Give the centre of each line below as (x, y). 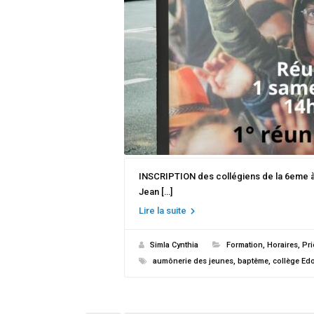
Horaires (282, 245)
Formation (245, 245)
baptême (253, 261)
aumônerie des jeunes (193, 261)
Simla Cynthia (174, 245)
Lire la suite (164, 211)
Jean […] (156, 192)
